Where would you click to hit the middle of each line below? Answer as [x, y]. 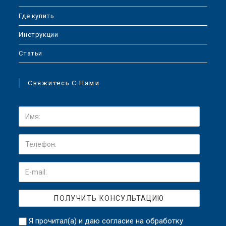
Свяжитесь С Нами [64, 82]
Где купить [37, 16]
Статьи [31, 53]
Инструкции [39, 34]
